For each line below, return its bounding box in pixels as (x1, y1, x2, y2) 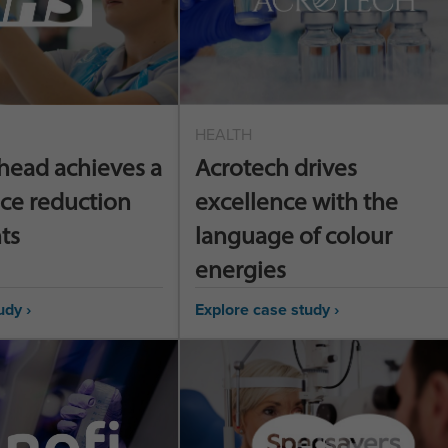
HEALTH (195, 123, 252, 146)
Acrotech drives (195, 153, 357, 182)
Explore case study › (195, 298, 339, 321)
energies (195, 255, 286, 284)
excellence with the (195, 187, 398, 216)
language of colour (195, 221, 392, 250)
